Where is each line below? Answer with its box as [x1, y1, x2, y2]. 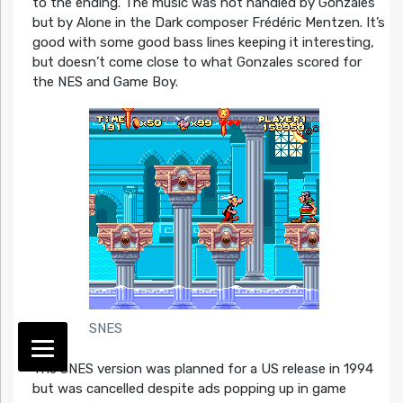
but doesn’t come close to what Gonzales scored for [31, 54, 362, 71]
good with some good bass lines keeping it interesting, [31, 34, 374, 51]
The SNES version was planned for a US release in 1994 [31, 360, 373, 377]
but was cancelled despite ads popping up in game [31, 380, 346, 397]
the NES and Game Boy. [31, 74, 178, 91]
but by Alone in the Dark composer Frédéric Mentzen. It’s [31, 14, 385, 31]
